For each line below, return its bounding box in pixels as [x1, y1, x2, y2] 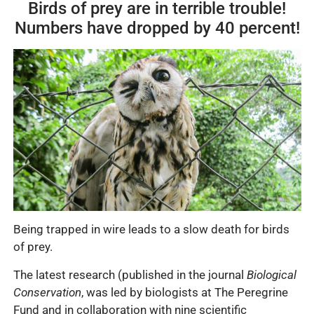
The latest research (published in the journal [13, 267, 247, 282]
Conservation [13, 285, 81, 299]
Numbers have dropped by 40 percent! [14, 18, 300, 38]
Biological [246, 267, 296, 282]
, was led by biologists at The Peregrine [81, 285, 288, 299]
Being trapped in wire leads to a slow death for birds [13, 222, 289, 237]
